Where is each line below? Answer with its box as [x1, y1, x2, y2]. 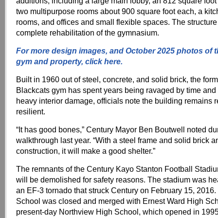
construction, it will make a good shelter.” [16, 146, 155, 155]
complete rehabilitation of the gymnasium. [16, 28, 159, 37]
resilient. [16, 107, 45, 116]
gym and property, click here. [16, 57, 123, 66]
